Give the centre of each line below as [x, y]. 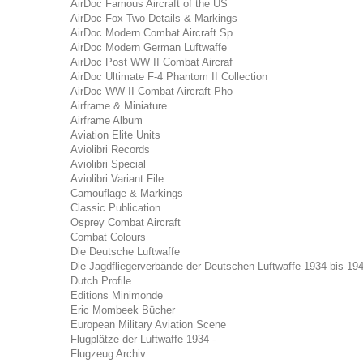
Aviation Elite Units [115, 135]
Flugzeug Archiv [108, 354]
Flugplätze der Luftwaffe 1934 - [143, 339]
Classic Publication [115, 208]
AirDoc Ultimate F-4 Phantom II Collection [169, 77]
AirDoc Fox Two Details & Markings [154, 18]
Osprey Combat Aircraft [126, 222]
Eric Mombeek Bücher [123, 310]
